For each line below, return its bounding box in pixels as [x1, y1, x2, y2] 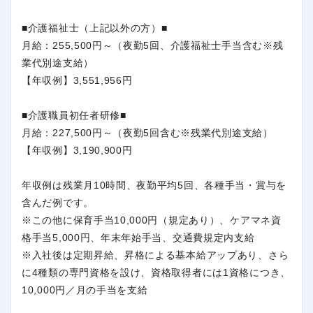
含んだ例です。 [22, 196, 94, 208]
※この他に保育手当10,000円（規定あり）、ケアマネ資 [22, 214, 282, 226]
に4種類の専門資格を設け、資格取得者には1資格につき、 [22, 266, 291, 278]
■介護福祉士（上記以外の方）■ [22, 22, 168, 34]
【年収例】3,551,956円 [22, 74, 133, 86]
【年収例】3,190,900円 [22, 144, 133, 156]
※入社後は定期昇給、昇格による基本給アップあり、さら [22, 249, 289, 261]
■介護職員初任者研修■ [22, 109, 126, 121]
